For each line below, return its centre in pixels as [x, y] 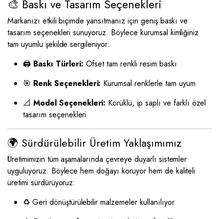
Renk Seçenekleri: [67, 83]
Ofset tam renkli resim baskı [130, 64]
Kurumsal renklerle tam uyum [148, 83]
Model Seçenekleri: [69, 103]
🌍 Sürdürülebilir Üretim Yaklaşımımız [94, 143]
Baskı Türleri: [58, 64]
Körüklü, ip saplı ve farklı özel [156, 103]
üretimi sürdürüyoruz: [42, 183]
